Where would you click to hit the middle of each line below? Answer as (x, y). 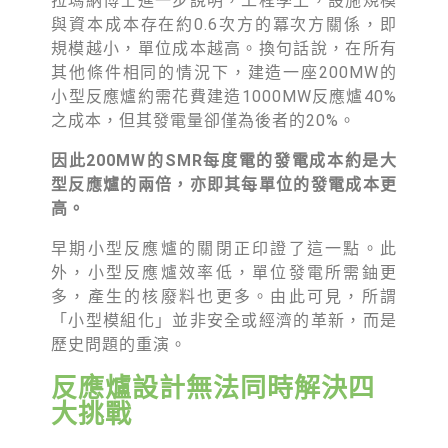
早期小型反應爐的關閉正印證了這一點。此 (224, 248)
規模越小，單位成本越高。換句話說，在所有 (224, 48)
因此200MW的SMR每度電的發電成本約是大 (224, 160)
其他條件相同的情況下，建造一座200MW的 (224, 72)
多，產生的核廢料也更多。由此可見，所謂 (224, 296)
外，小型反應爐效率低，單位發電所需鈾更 (224, 272)
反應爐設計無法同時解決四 (213, 388)
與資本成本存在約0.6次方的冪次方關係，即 (224, 24)
